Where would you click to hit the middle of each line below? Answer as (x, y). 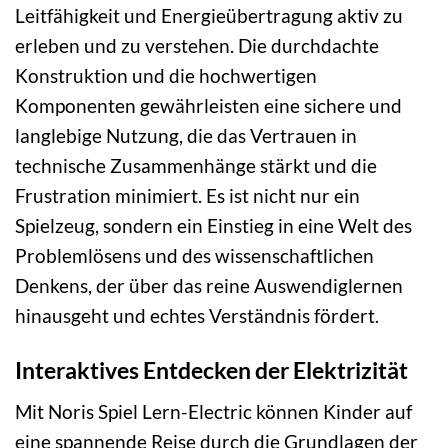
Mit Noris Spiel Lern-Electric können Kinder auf (213, 411)
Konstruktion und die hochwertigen (166, 76)
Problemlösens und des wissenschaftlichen (194, 256)
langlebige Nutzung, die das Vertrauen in (186, 136)
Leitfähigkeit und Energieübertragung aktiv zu (209, 16)
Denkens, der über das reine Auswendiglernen (209, 286)
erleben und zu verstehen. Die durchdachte (197, 46)
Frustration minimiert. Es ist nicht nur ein (187, 196)
